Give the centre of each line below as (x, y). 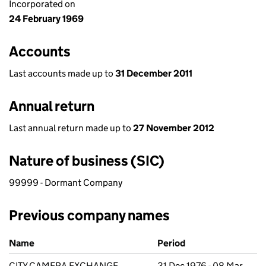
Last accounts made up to (62, 73)
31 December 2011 (154, 73)
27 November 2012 (174, 128)
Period (171, 243)
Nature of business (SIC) (87, 161)
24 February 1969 (46, 19)
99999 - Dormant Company (66, 183)
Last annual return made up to (71, 128)
